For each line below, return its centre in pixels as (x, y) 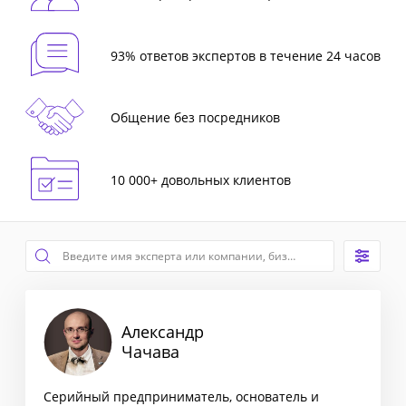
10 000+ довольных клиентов (200, 179)
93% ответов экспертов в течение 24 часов (245, 55)
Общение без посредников (195, 118)
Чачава (150, 352)
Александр (163, 332)
